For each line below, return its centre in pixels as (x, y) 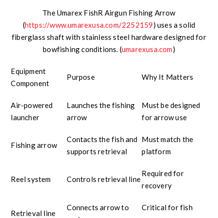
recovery (157, 186)
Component (30, 83)
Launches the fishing (101, 105)
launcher (25, 118)
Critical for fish (167, 208)
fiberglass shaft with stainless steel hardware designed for (109, 37)
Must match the (168, 139)
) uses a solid (174, 25)
